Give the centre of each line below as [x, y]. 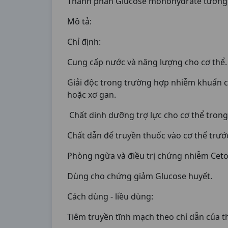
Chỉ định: [84, 42]
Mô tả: [79, 21]
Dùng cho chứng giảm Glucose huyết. [140, 176]
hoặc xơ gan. [93, 95]
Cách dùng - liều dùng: [110, 196]
